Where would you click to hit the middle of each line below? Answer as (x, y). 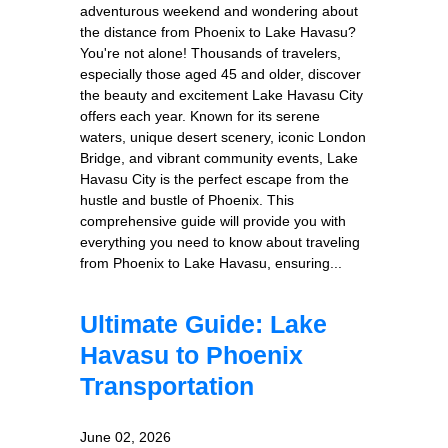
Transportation (167, 385)
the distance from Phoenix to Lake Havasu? (218, 31)
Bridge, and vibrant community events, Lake (219, 157)
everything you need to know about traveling (220, 241)
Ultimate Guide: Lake (203, 323)
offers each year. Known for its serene (200, 115)
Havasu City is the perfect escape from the (214, 178)
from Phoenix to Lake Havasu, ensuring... (211, 262)
